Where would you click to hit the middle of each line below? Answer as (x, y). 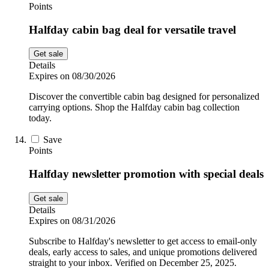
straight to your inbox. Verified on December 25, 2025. (133, 262)
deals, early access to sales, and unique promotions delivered (143, 252)
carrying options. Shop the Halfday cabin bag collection (134, 107)
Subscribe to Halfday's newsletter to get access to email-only (143, 241)
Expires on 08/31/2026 (72, 220)
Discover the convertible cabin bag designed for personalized (144, 97)
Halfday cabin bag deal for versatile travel (132, 29)
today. (40, 118)
